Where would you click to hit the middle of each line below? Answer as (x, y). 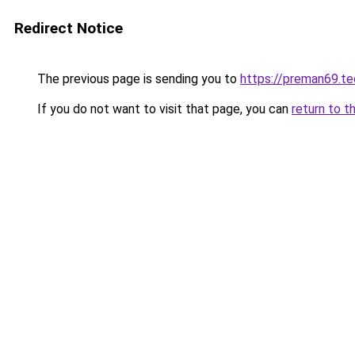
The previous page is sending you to (137, 79)
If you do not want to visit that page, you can (163, 109)
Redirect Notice (69, 28)
